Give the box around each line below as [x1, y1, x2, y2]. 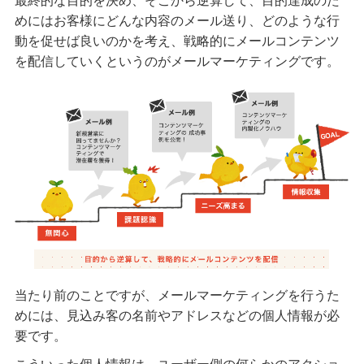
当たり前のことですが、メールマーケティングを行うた [14, 288, 340, 303]
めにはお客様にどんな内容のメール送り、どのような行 [14, 13, 340, 28]
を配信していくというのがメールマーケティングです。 [14, 54, 340, 68]
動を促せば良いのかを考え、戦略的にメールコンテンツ [14, 33, 340, 48]
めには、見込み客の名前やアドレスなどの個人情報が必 [14, 309, 340, 323]
